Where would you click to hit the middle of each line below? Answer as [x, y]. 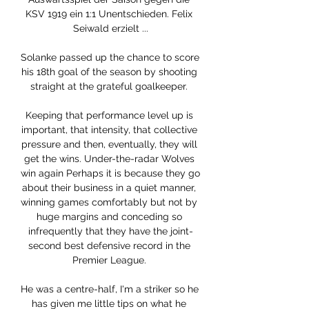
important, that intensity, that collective [109, 130]
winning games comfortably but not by [109, 202]
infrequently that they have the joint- [110, 231]
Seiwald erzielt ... [110, 29]
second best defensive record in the [109, 246]
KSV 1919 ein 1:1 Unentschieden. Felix [109, 14]
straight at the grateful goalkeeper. [110, 87]
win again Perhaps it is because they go [110, 173]
